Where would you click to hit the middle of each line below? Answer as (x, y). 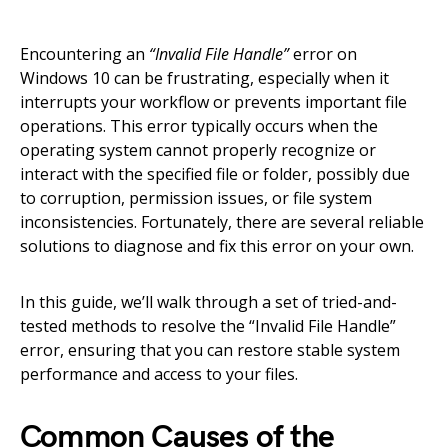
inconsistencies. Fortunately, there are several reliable (222, 222)
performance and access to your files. (159, 374)
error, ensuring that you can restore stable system (210, 350)
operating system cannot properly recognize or (198, 150)
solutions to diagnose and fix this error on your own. (217, 246)
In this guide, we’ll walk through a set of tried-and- (208, 302)
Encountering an (84, 54)
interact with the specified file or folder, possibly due (215, 174)
